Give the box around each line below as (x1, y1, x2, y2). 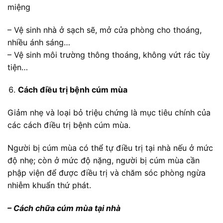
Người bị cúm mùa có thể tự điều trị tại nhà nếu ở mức (7, 142, 213, 153)
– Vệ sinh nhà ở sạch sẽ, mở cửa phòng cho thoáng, (7, 24, 202, 35)
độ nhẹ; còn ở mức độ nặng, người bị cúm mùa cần (7, 155, 200, 165)
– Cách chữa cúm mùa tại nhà (7, 203, 120, 213)
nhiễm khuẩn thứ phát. (7, 180, 91, 190)
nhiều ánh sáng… (7, 37, 70, 47)
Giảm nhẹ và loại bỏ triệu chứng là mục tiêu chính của (7, 108, 211, 118)
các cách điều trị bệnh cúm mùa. (7, 120, 130, 130)
